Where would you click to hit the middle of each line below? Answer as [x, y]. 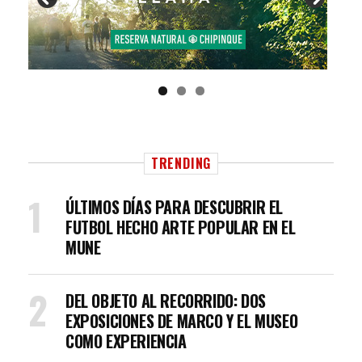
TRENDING [181, 163]
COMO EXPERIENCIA [126, 341]
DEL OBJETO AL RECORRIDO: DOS [166, 301]
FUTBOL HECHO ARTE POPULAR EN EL [181, 227]
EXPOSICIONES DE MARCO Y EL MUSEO [182, 321]
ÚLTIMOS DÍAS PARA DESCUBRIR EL [175, 207]
